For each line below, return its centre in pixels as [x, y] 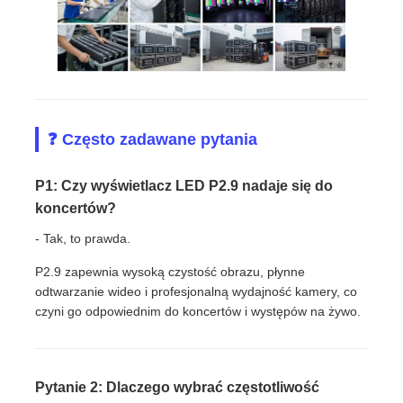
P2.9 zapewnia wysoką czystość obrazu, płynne [170, 271]
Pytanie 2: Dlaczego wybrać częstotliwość [178, 387]
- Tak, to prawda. [83, 238]
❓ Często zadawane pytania [153, 139]
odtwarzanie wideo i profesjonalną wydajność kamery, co [197, 291]
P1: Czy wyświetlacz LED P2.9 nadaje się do [184, 185]
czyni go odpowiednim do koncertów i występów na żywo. [198, 311]
